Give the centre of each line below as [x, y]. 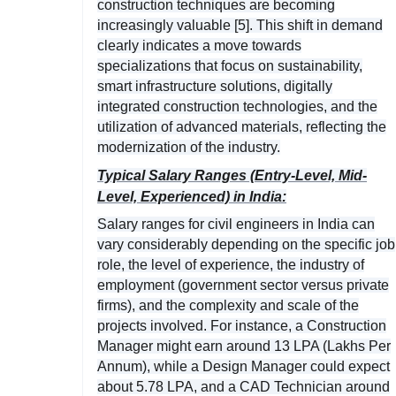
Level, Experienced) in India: [192, 196]
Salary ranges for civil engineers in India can [236, 224]
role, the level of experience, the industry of [231, 264]
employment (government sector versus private [243, 285]
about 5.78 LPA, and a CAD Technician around [244, 386]
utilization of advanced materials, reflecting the [242, 126]
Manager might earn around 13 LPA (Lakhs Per [244, 346]
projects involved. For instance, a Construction [242, 325]
